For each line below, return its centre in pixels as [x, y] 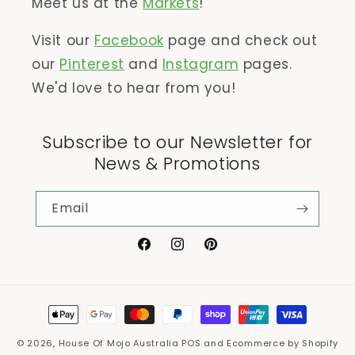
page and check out [240, 40]
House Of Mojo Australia [118, 343]
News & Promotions [177, 164]
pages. [265, 64]
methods [73, 328]
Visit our [63, 40]
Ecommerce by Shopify [283, 343]
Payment [73, 307]
